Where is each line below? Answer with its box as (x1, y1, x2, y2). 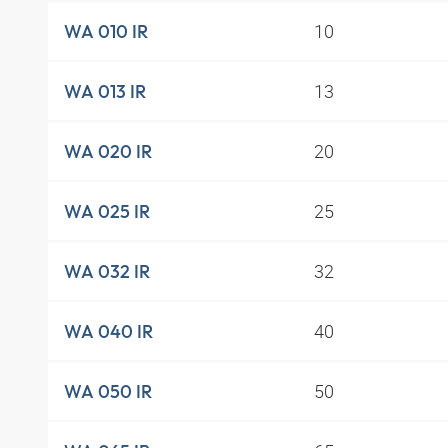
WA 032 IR (64, 259, 150, 283)
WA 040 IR (64, 319, 153, 343)
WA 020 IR (64, 139, 152, 163)
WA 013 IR (64, 79, 146, 103)
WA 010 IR (64, 19, 148, 43)
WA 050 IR (64, 379, 152, 403)
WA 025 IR (64, 199, 150, 223)
